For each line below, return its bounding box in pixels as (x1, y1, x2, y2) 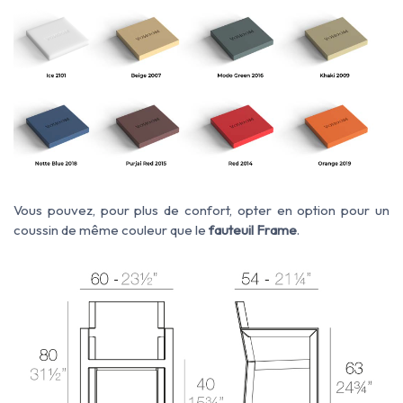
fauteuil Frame (209, 220, 297, 238)
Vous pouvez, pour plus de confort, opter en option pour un (13, 201, 390, 219)
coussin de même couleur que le (13, 220, 209, 238)
